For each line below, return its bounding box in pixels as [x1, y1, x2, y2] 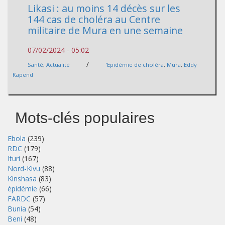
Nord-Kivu [8, 163, 40, 173]
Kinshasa [8, 173, 37, 183]
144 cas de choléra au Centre [28, 12, 160, 26]
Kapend [13, 70, 33, 78]
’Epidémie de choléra [106, 60, 164, 68]
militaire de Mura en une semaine [28, 23, 183, 37]
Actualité [46, 60, 70, 68]
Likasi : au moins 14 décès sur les [28, 1, 180, 15]
